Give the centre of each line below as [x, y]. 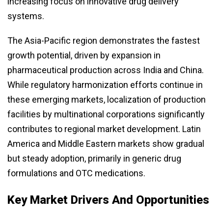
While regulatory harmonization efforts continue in [105, 85]
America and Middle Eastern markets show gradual [106, 144]
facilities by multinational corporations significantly [106, 114]
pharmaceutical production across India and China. [106, 70]
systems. [26, 16]
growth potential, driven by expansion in [84, 55]
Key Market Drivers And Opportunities [108, 200]
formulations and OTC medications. [76, 173]
